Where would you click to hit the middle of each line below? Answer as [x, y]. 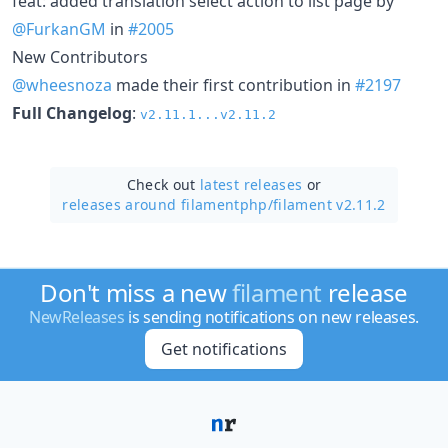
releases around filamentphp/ [168, 204]
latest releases [251, 184]
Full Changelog [72, 112]
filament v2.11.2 [329, 204]
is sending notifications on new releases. [271, 317]
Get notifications [223, 349]
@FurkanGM [59, 28]
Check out [163, 184]
